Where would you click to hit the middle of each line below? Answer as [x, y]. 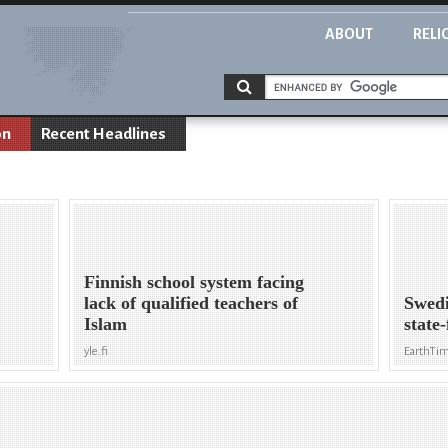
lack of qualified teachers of [191, 303]
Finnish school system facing [194, 282]
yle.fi [96, 352]
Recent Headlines [103, 134]
